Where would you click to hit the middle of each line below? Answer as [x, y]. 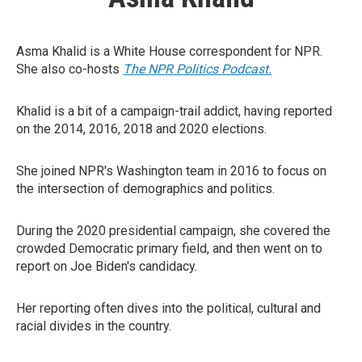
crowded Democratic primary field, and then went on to [169, 248]
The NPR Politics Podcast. [197, 69]
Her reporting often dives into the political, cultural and [168, 308]
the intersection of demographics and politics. [145, 189]
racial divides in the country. [94, 326]
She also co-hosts [69, 69]
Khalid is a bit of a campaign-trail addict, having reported [174, 111]
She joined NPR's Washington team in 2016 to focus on [171, 171]
